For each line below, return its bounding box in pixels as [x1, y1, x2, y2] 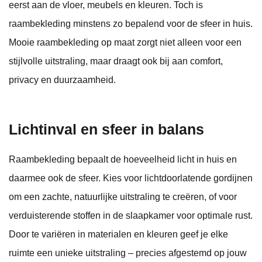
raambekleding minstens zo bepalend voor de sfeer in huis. [9, 19, 253, 29]
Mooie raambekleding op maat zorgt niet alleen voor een [9, 37, 242, 48]
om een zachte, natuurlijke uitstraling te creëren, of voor [9, 192, 237, 202]
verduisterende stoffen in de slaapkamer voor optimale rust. [9, 211, 253, 221]
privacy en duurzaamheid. [9, 75, 116, 85]
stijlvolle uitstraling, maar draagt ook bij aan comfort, [9, 56, 223, 67]
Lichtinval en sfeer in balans [9, 121, 204, 138]
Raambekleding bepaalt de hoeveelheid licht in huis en [9, 154, 237, 165]
